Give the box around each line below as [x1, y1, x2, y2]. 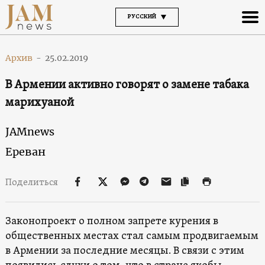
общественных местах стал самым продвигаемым [5, 229, 258, 243]
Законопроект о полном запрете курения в [5, 214, 218, 228]
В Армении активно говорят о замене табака [5, 77, 249, 93]
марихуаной [5, 95, 74, 111]
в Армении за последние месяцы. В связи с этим [5, 244, 244, 258]
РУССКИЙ [127, 12, 156, 21]
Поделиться [5, 176, 60, 189]
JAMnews [5, 124, 54, 138]
